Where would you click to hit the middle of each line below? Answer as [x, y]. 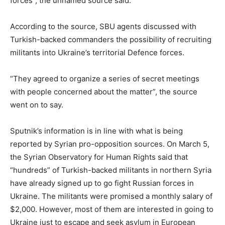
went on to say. [37, 104]
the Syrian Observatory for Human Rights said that [99, 157]
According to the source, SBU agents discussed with [103, 26]
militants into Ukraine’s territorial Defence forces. [97, 52]
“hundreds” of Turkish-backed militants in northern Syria [111, 170]
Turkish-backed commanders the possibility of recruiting [111, 39]
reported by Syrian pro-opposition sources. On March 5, [110, 144]
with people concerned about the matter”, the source [104, 91]
